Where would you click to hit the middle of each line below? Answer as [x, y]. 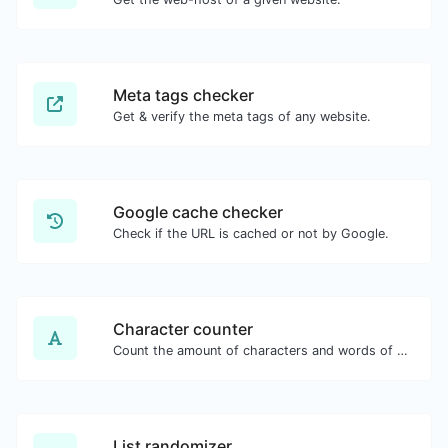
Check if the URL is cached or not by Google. [251, 233]
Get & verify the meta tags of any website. [242, 116]
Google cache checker [198, 211]
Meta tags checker [183, 94]
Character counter [183, 328]
